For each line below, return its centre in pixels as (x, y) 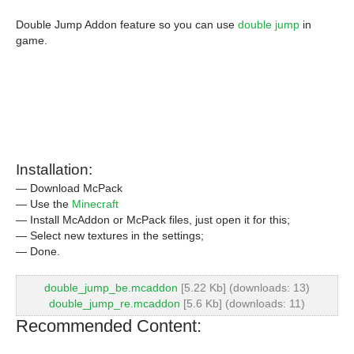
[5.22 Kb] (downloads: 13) (244, 288)
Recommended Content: (109, 326)
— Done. (38, 251)
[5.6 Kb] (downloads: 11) (243, 303)
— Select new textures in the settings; (110, 235)
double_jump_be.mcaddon (111, 288)
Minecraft (95, 204)
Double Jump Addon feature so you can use (127, 24)
